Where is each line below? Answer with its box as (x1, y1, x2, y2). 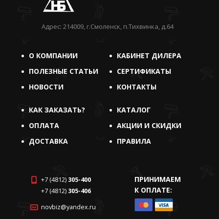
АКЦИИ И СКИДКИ (117, 121, 181, 130)
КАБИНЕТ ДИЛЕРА (117, 51, 181, 60)
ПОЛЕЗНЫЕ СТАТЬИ (29, 66, 98, 76)
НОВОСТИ (29, 82, 64, 91)
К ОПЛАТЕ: (134, 185, 172, 195)
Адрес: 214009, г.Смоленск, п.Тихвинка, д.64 (41, 22, 174, 31)
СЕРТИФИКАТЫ (117, 66, 171, 76)
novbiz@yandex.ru (41, 203, 96, 211)
